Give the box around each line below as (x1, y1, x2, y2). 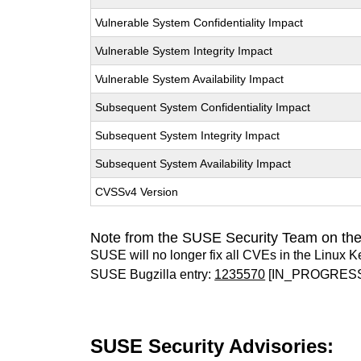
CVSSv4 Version (95, 185, 179, 198)
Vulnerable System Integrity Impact (95, 44, 273, 57)
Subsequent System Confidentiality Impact (95, 101, 311, 114)
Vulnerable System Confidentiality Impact (95, 16, 304, 29)
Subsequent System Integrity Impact (95, 129, 280, 142)
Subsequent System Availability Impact (95, 157, 292, 170)
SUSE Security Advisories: (90, 335, 334, 357)
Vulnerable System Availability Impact (95, 73, 284, 85)
